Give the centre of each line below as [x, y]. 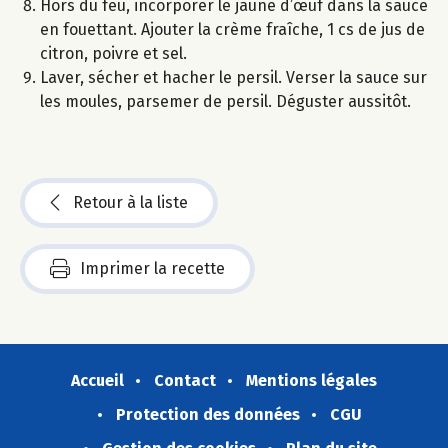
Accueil [97, 381]
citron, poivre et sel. [113, 54]
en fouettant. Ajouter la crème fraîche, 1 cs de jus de [232, 30]
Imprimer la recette [152, 269]
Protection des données [208, 415]
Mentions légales [311, 381]
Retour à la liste [130, 203]
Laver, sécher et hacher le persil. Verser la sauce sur [233, 78]
